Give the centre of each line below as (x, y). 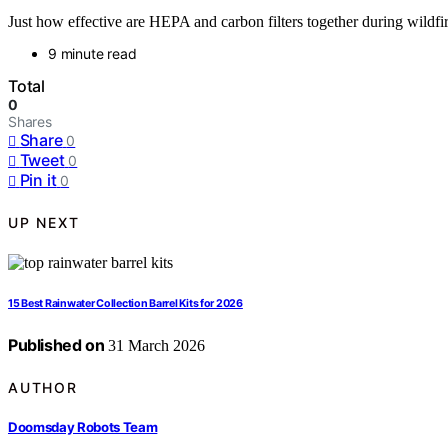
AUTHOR (43, 387)
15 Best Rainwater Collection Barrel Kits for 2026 (125, 304)
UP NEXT (44, 222)
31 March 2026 (155, 346)
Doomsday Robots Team (83, 426)
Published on (56, 345)
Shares (30, 122)
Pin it (38, 180)
